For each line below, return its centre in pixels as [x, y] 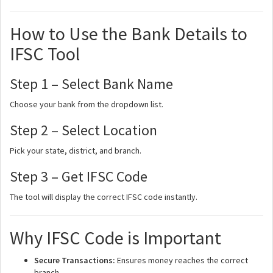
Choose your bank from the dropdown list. [87, 104]
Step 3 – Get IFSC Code [79, 176]
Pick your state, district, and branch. [76, 151]
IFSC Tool [45, 54]
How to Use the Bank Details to [129, 34]
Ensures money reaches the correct [182, 260]
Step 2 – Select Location [83, 130]
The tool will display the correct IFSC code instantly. [104, 197]
